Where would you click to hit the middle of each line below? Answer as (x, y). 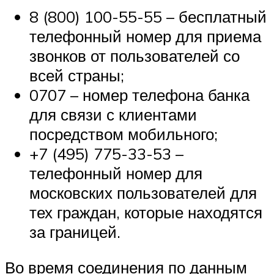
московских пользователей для (143, 193)
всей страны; (77, 76)
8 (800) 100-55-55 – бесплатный (148, 17)
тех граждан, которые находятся (146, 213)
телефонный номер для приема (145, 36)
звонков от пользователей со (135, 56)
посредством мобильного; (124, 134)
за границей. (75, 232)
